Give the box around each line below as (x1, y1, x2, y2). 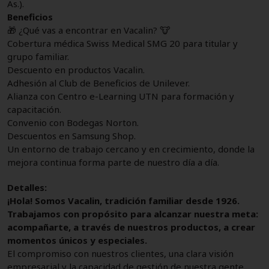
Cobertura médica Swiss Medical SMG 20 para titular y (7, 37, 238, 49)
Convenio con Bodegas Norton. (7, 116, 139, 128)
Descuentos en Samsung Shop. (7, 129, 136, 142)
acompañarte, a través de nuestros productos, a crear (7, 220, 255, 233)
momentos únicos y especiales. (7, 234, 147, 246)
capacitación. (7, 103, 61, 115)
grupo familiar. (7, 50, 69, 62)
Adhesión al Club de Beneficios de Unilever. (7, 76, 190, 89)
